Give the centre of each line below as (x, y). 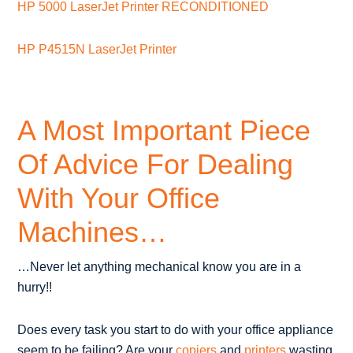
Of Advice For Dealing (156, 164)
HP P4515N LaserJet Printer (97, 49)
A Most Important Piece (164, 130)
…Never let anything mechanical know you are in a (160, 266)
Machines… (93, 232)
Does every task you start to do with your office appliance (176, 329)
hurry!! (35, 287)
